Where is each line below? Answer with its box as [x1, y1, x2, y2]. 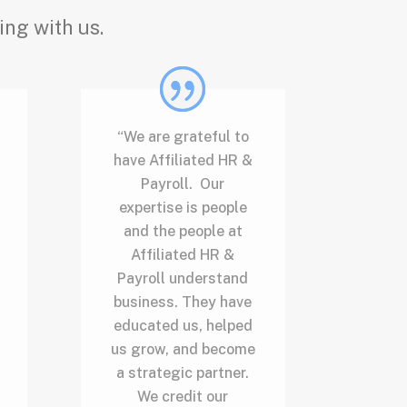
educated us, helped [113, 316, 253, 334]
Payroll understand [117, 269, 249, 287]
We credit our [137, 387, 229, 405]
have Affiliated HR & [113, 151, 253, 169]
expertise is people [118, 198, 247, 216]
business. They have [114, 293, 253, 311]
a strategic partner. [116, 363, 250, 382]
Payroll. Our [141, 174, 225, 193]
